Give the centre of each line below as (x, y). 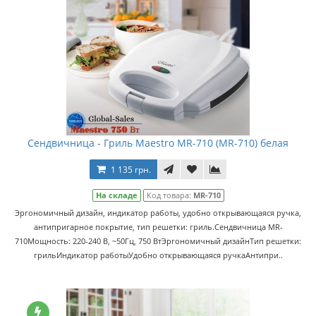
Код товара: (170, 195)
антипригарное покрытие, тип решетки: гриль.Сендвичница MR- (158, 227)
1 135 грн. (131, 170)
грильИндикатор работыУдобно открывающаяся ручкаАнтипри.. (158, 255)
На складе (116, 195)
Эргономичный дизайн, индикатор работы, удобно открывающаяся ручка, (158, 213)
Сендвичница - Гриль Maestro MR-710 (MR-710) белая (158, 143)
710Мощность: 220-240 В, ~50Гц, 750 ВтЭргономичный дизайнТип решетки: (158, 241)
